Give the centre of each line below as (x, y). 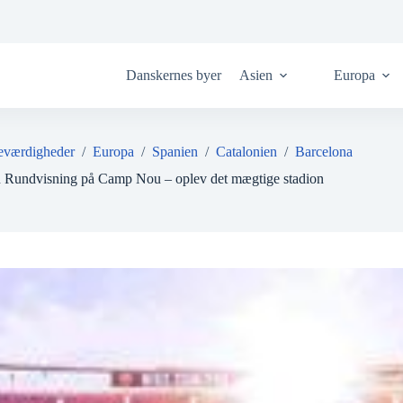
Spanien (175, 152)
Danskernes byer (173, 75)
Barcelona (324, 152)
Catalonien (247, 152)
